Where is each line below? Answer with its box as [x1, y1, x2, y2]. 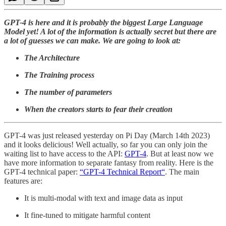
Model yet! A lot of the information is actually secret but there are [4, 27, 216, 36]
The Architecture [24, 53, 80, 62]
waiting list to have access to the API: [4, 149, 125, 158]
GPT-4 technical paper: [4, 167, 80, 176]
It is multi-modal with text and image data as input [24, 193, 183, 202]
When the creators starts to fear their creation [24, 104, 173, 114]
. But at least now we [146, 149, 213, 158]
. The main [165, 167, 199, 176]
